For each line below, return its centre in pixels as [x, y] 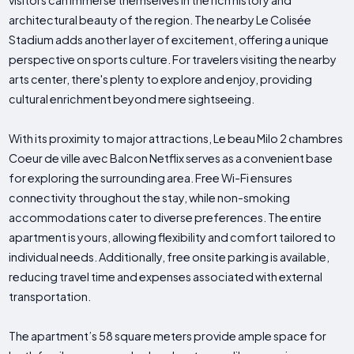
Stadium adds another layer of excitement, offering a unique [169, 40]
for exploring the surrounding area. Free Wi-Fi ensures [151, 178]
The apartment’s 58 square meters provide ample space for [168, 336]
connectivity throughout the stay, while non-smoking [150, 198]
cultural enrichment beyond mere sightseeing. [132, 99]
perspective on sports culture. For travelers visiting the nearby [173, 60]
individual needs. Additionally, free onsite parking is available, [169, 257]
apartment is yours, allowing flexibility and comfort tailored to [173, 237]
